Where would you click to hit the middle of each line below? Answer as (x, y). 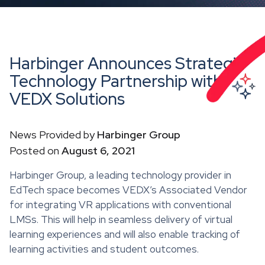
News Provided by (53, 134)
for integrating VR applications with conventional (120, 204)
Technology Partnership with (116, 81)
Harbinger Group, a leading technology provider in (120, 175)
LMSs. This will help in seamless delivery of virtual (121, 219)
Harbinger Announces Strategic (127, 63)
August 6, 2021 (98, 150)
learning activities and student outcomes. (104, 249)
